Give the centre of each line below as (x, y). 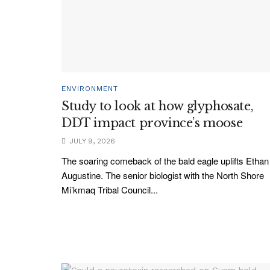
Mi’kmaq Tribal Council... (110, 189)
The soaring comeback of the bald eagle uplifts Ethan (165, 160)
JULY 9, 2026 (91, 141)
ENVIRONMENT (90, 88)
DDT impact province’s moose (152, 123)
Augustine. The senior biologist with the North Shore (163, 175)
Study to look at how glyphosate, (158, 106)
